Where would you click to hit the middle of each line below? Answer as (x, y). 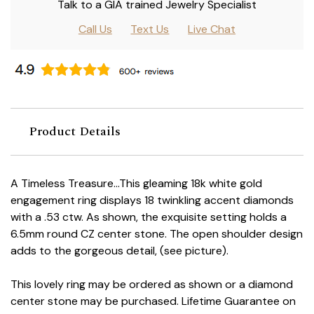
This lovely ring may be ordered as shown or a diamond (152, 285)
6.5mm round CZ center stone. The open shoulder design (157, 234)
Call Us (95, 29)
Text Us (150, 29)
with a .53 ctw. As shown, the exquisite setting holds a (149, 217)
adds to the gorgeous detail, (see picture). (120, 251)
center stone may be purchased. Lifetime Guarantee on (153, 301)
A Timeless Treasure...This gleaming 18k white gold (136, 184)
